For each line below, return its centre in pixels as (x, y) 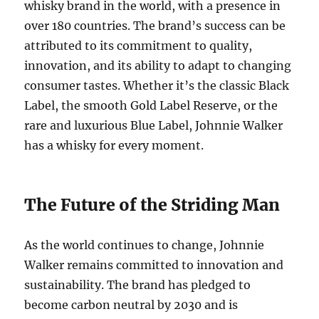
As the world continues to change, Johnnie (145, 245)
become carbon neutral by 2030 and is (131, 304)
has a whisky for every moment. (114, 145)
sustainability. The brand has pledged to (138, 284)
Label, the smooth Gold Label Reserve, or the (151, 105)
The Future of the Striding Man (152, 204)
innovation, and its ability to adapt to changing (158, 65)
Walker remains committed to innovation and (154, 265)
